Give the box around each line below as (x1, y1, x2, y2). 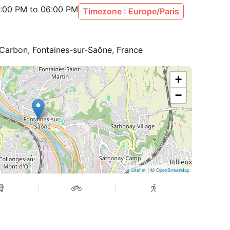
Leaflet (131, 166, 146, 174)
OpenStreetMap (156, 166, 189, 174)
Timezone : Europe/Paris (83, 6, 179, 16)
